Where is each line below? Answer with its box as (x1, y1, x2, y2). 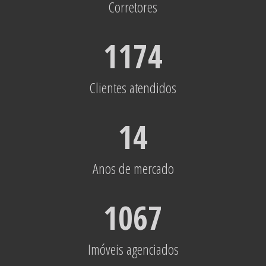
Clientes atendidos (90, 77, 176, 97)
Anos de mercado (92, 158, 174, 178)
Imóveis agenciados (87, 239, 179, 259)
